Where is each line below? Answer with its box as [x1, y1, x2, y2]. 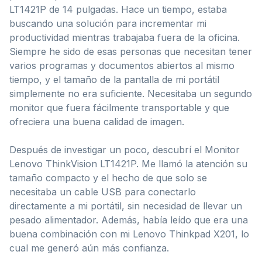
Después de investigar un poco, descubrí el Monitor [9, 143, 240, 156]
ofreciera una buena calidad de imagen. [9, 115, 184, 127]
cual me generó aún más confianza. [9, 242, 169, 254]
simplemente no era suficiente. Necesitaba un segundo [9, 87, 252, 99]
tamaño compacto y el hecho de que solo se [9, 171, 207, 184]
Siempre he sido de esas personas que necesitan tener [9, 45, 252, 57]
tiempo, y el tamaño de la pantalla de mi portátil [9, 73, 219, 85]
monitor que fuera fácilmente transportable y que [9, 101, 229, 113]
